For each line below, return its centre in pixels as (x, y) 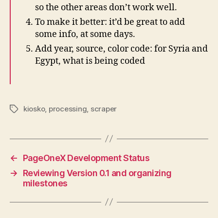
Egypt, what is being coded (90, 61)
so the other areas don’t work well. (106, 7)
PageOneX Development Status (86, 158)
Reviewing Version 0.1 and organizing (97, 173)
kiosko (34, 109)
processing (68, 109)
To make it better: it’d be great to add (110, 22)
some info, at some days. (85, 34)
